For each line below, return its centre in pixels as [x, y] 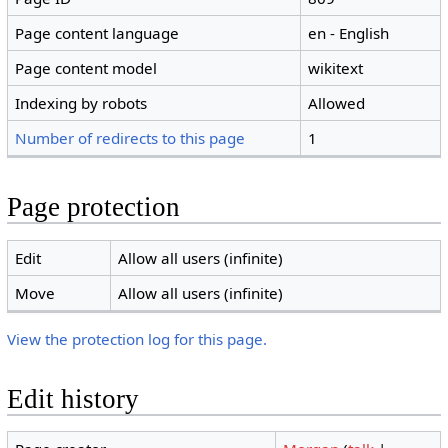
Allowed [337, 103]
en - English [349, 33]
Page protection [93, 207]
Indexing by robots [81, 103]
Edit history [72, 398]
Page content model [86, 68]
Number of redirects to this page [130, 138]
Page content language [97, 33]
